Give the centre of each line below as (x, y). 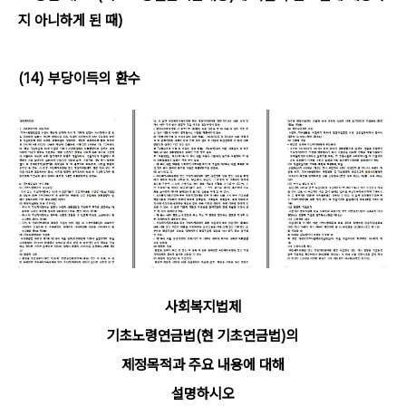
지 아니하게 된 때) (71, 20)
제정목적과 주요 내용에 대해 (203, 365)
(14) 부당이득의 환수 (79, 78)
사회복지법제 (203, 307)
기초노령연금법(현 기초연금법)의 (203, 336)
